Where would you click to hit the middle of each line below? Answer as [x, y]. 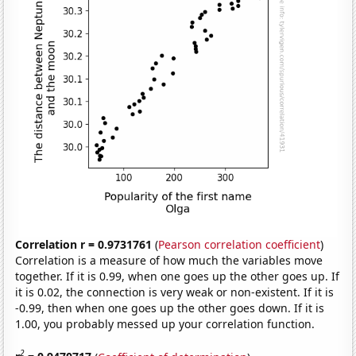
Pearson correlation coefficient [240, 244]
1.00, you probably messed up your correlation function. [165, 323]
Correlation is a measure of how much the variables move [169, 260]
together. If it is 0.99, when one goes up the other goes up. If [178, 276]
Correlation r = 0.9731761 [84, 244]
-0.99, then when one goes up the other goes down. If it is [170, 308]
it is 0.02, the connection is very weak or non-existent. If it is [175, 292]
